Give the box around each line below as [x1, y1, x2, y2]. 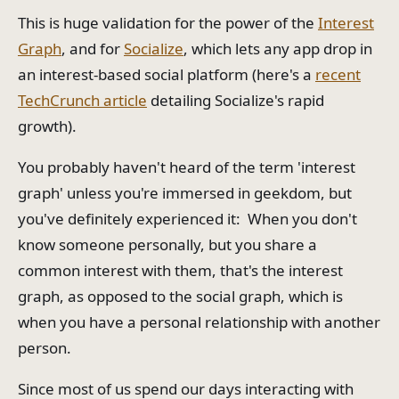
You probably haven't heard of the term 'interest [18, 157, 355, 178]
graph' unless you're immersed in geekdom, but [18, 183, 352, 204]
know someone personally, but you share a [18, 234, 317, 256]
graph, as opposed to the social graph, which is [18, 286, 343, 307]
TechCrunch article [18, 90, 147, 111]
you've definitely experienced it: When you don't [18, 208, 357, 230]
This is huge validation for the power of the [18, 12, 318, 34]
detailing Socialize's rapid [147, 90, 324, 111]
